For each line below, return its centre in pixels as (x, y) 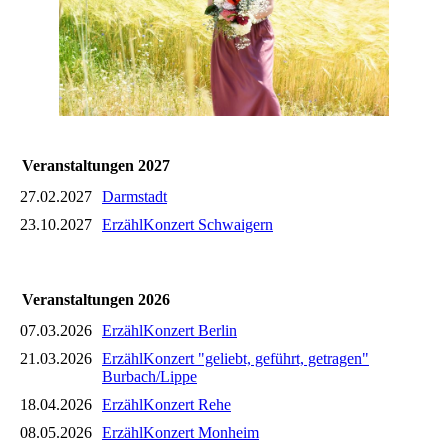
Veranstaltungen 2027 (96, 165)
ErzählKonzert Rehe (166, 404)
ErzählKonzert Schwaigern (187, 224)
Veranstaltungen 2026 (96, 299)
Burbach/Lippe (149, 376)
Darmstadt (134, 196)
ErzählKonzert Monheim (180, 432)
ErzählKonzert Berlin (169, 330)
